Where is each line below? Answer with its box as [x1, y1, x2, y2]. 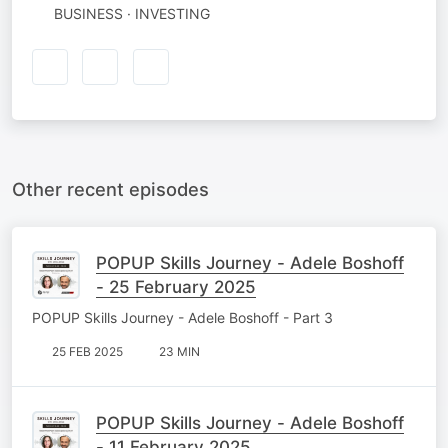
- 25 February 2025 [96, 276, 256, 297]
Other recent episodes [12, 177, 209, 200]
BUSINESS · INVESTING [53, 5, 210, 22]
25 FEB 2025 [52, 343, 123, 359]
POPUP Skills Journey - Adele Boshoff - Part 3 [32, 308, 333, 326]
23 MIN [159, 343, 200, 359]
